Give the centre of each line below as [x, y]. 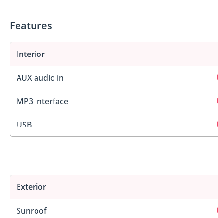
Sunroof [32, 210]
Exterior [31, 187]
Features [31, 26]
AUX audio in [40, 78]
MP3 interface [42, 101]
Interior [31, 54]
